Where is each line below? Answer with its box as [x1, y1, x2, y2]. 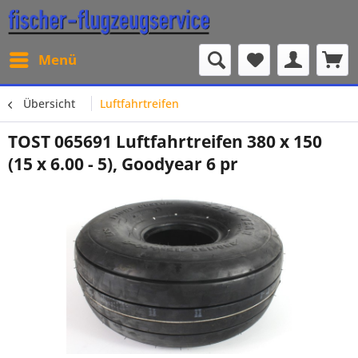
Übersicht [23, 96, 75, 111]
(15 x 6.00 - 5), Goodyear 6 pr [8, 153, 238, 175]
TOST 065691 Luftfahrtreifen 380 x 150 [8, 130, 322, 153]
